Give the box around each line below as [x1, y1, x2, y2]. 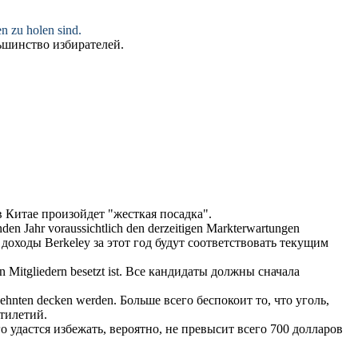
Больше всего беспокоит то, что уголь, [120, 293, 329, 308]
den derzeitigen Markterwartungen [123, 221, 300, 236]
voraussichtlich [48, 221, 123, 236]
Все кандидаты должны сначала [125, 265, 300, 279]
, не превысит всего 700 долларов [159, 322, 343, 336]
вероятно [109, 322, 159, 336]
